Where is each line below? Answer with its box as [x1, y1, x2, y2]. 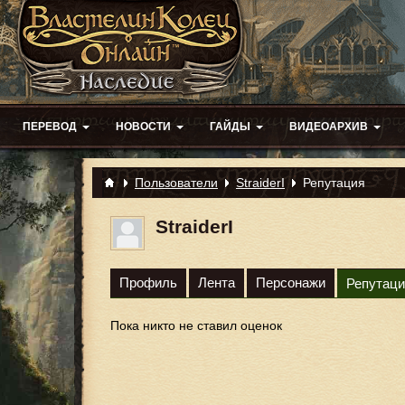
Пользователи [135, 175, 218, 190]
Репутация [303, 175, 365, 190]
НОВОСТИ [116, 120, 171, 133]
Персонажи [256, 275, 325, 290]
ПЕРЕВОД [23, 120, 77, 133]
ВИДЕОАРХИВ [289, 120, 368, 133]
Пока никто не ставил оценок [110, 318, 282, 333]
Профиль [119, 275, 177, 290]
